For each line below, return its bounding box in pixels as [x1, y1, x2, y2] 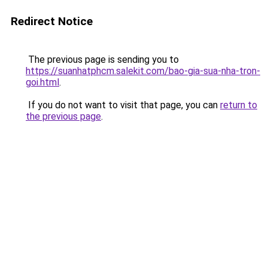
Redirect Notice [11, 14, 93, 28]
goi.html [26, 77, 59, 88]
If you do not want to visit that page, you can [26, 99, 220, 111]
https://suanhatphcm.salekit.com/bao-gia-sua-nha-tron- [26, 65, 260, 77]
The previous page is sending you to [26, 54, 179, 65]
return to [220, 99, 257, 111]
